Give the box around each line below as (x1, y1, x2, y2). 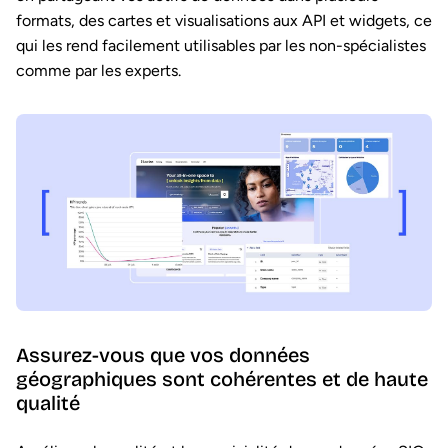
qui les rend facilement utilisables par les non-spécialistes (16, 36, 426, 56)
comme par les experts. (16, 61, 185, 81)
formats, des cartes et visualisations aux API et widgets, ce (16, 11, 432, 31)
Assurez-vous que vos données (16, 343, 310, 368)
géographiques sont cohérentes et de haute (16, 367, 428, 392)
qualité (16, 391, 80, 416)
